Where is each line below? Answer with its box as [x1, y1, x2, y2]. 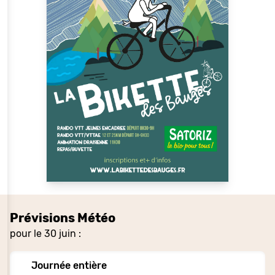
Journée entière [31, 259, 107, 271]
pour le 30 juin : [10, 227, 81, 239]
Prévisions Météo [10, 210, 115, 225]
